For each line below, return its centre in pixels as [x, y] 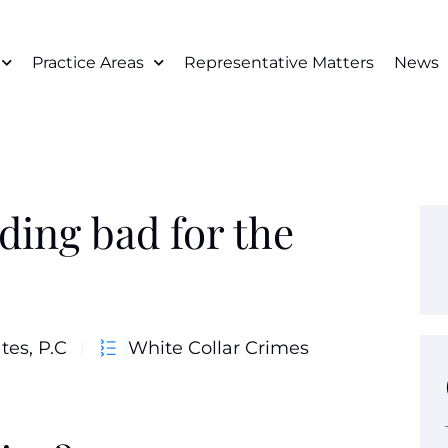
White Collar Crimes [218, 348]
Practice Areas [87, 62]
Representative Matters [278, 62]
